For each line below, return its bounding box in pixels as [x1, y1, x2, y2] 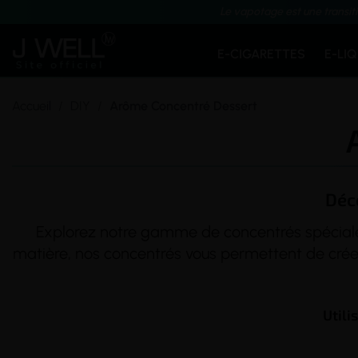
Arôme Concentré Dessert [109, 98, 257, 113]
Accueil [12, 98, 51, 113]
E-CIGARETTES [217, 46, 306, 62]
